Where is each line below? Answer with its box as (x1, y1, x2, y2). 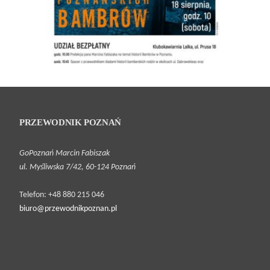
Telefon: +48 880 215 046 (19, 190, 105, 200)
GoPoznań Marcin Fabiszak (19, 149, 110, 159)
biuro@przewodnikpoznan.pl (19, 204, 118, 214)
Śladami (61, 248, 110, 264)
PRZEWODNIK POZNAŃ (19, 118, 121, 128)
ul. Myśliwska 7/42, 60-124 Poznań (19, 163, 136, 172)
